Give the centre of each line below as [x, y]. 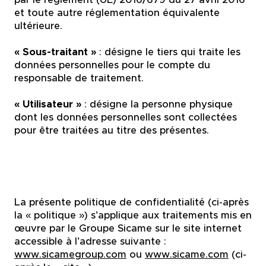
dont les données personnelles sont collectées [125, 118]
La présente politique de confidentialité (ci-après [131, 202]
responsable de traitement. [79, 78]
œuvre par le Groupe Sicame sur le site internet [128, 228]
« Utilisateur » [49, 104]
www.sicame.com [186, 254]
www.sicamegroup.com [70, 254]
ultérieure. [38, 26]
